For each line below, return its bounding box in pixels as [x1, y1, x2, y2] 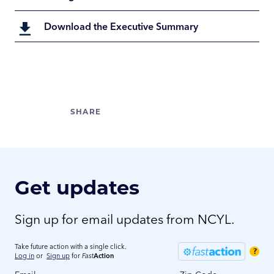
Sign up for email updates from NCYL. [15, 210, 234, 227]
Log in [15, 251, 34, 260]
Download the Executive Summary [44, 20, 198, 32]
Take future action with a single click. [15, 242, 127, 251]
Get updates [15, 173, 139, 200]
